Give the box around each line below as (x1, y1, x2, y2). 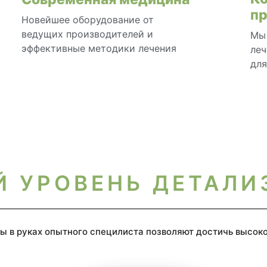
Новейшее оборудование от (21, 13, 154, 26)
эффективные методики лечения (21, 42, 176, 54)
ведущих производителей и (21, 27, 153, 40)
